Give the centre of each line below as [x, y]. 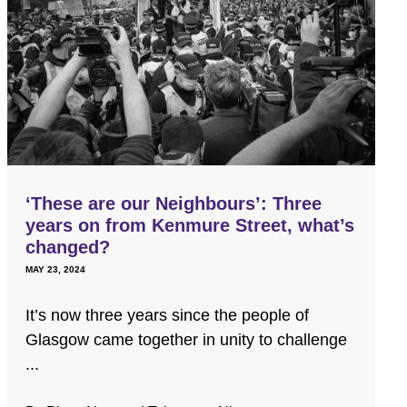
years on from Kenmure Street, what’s [190, 225]
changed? [68, 247]
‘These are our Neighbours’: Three [174, 203]
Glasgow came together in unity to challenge [187, 339]
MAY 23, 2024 [56, 269]
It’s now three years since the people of [168, 315]
